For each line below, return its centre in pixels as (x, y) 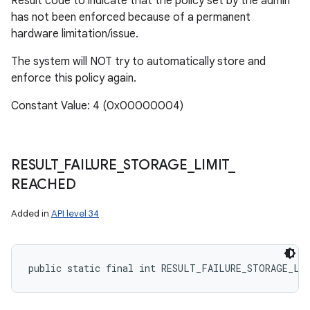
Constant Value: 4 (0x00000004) (97, 106)
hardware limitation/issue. (75, 34)
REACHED (44, 184)
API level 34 (75, 213)
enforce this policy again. (74, 78)
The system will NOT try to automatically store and (138, 62)
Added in (31, 213)
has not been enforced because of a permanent (131, 17)
